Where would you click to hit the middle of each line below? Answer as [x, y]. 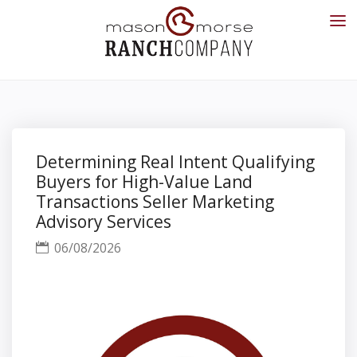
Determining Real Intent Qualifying [175, 162]
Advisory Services [104, 222]
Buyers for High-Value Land [144, 182]
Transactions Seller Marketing [155, 202]
